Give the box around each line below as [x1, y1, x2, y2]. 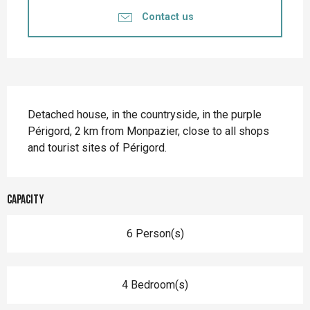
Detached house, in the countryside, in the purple [28, 107, 262, 121]
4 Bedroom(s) [122, 277, 188, 291]
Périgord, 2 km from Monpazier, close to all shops [28, 124, 269, 138]
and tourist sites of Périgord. [28, 140, 167, 154]
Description [7, 87, 83, 111]
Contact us [141, 11, 194, 24]
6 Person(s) [126, 226, 184, 240]
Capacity [7, 192, 44, 207]
